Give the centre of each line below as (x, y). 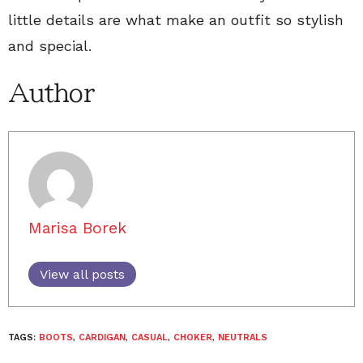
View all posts (82, 274)
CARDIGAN (102, 337)
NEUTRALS (243, 337)
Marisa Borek (77, 228)
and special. (50, 46)
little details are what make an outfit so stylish (176, 20)
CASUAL (149, 337)
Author (51, 93)
